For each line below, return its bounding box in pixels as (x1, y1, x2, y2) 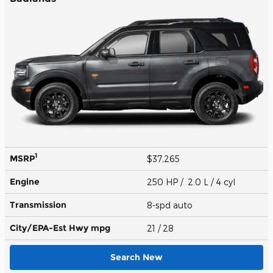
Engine (10, 175, 40, 187)
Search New (110, 251, 163, 263)
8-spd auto (147, 199, 195, 210)
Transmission (10, 199, 66, 210)
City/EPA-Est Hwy (10, 222, 91, 233)
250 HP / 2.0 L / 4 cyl (147, 176, 238, 187)
